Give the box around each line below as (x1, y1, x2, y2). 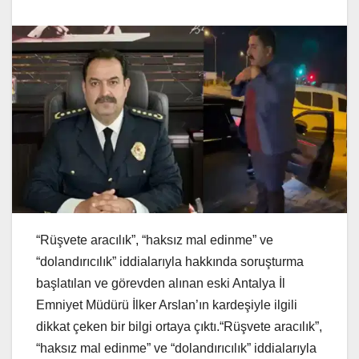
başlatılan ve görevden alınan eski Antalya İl (36, 276, 285, 291)
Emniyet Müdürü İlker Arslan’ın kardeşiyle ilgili (36, 298, 297, 313)
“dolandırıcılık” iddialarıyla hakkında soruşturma (36, 255, 304, 269)
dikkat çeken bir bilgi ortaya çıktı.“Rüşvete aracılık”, (36, 320, 322, 334)
